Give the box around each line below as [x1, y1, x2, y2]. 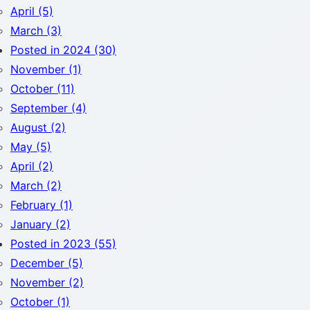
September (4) [10, 101, 86, 115]
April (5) [10, 4, 53, 18]
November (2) [10, 275, 84, 289]
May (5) [10, 140, 51, 154]
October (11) [10, 82, 75, 95]
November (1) [10, 62, 82, 76]
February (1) [10, 198, 73, 212]
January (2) [10, 217, 71, 231]
